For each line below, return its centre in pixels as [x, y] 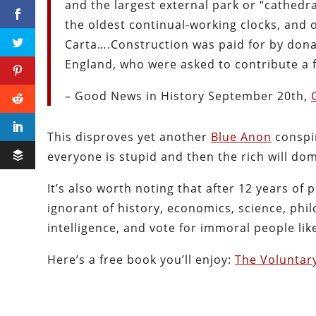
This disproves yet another [129, 137]
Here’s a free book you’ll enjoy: [141, 260]
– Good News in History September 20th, [188, 96]
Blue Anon [242, 137]
